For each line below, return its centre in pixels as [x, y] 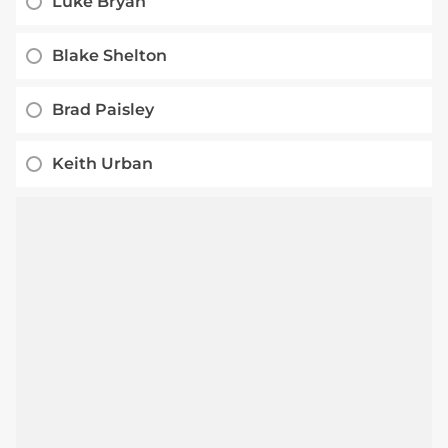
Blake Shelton [109, 55]
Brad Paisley [103, 109]
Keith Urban [102, 163]
